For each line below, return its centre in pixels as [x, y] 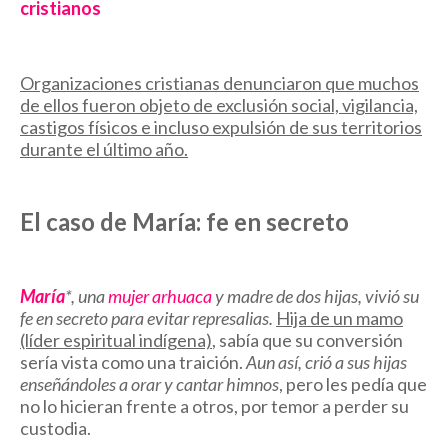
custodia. [55, 427]
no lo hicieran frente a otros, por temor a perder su [214, 405]
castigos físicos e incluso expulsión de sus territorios [221, 126]
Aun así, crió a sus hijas [326, 361]
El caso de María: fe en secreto [184, 221]
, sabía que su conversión [307, 339]
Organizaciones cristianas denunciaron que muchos [219, 82]
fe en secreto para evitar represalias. [146, 317]
